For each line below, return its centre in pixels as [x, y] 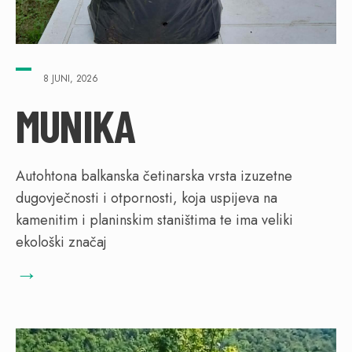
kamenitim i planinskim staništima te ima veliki [154, 220]
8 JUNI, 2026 [71, 78]
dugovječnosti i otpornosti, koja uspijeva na [147, 198]
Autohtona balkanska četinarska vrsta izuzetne [154, 176]
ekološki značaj [61, 242]
